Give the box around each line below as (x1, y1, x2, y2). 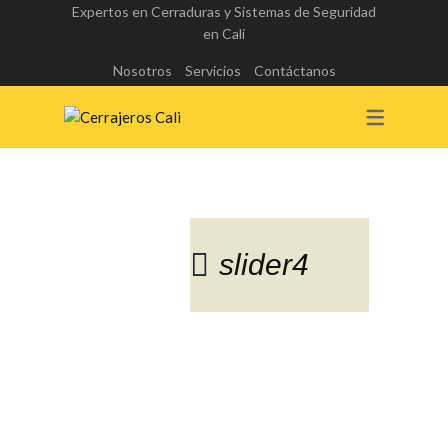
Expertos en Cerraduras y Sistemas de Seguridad (72, 3, 376, 20)
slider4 (218, 248, 309, 281)
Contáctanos (253, 62, 336, 79)
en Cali (203, 25, 245, 42)
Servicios (184, 62, 241, 79)
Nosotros (112, 62, 172, 79)
